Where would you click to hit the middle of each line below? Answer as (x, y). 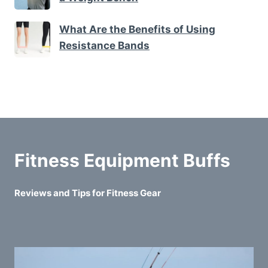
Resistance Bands (104, 45)
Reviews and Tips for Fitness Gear (88, 193)
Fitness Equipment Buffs (122, 161)
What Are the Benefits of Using (137, 29)
